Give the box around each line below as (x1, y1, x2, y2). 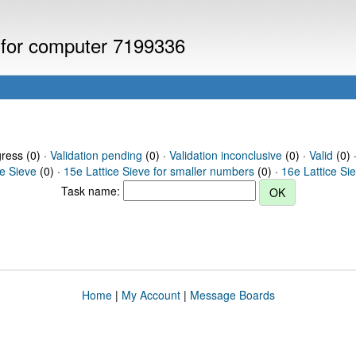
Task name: (60, 182, 123, 199)
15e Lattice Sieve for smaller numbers (64, 163, 254, 179)
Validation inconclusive (168, 147, 282, 163)
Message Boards (189, 287, 275, 303)
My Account (121, 287, 180, 303)
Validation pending (49, 147, 142, 163)
